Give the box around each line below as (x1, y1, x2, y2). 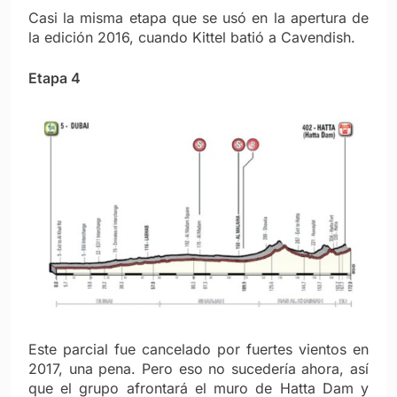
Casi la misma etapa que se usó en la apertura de (28, 8, 369, 27)
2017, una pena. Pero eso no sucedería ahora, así (28, 359, 369, 378)
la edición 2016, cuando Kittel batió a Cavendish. (28, 27, 355, 46)
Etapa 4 (28, 68, 81, 87)
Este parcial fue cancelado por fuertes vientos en (28, 339, 369, 358)
